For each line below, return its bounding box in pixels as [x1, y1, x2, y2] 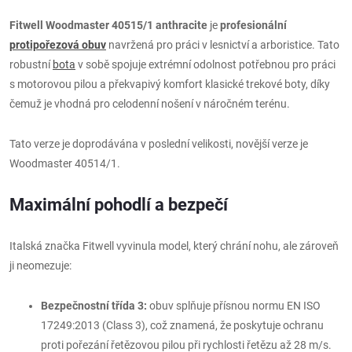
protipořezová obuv [9, 38, 106, 51]
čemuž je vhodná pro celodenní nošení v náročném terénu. [9, 97, 290, 110]
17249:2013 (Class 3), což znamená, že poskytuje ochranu [41, 318, 324, 332]
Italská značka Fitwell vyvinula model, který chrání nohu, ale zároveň [9, 239, 339, 252]
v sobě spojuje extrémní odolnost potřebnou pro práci [75, 57, 335, 71]
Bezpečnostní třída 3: [41, 299, 147, 312]
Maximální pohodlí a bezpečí [9, 194, 228, 214]
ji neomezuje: [9, 258, 71, 272]
